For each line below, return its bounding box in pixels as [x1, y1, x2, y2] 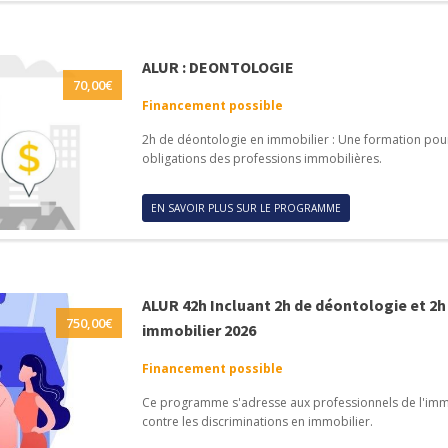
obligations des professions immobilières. [141, 149, 382, 167]
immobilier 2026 [141, 319, 256, 340]
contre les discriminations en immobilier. [141, 412, 373, 430]
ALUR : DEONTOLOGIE [141, 56, 294, 77]
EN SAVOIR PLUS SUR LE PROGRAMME [150, 200, 341, 215]
